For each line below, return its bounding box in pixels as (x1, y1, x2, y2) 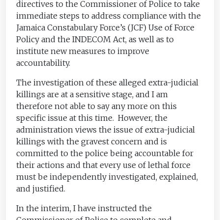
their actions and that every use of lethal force (16, 160, 191, 170)
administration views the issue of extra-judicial (16, 124, 195, 135)
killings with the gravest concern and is (16, 136, 167, 146)
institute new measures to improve (16, 46, 150, 56)
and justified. (16, 183, 66, 193)
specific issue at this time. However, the (16, 112, 168, 123)
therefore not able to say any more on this (16, 101, 177, 111)
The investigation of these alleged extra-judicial (16, 77, 199, 87)
